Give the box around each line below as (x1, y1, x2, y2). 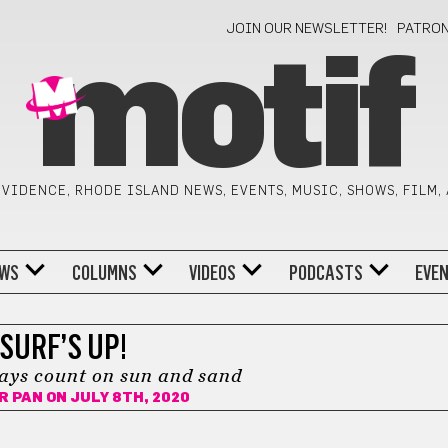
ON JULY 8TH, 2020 (43, 391, 191, 405)
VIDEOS (189, 260, 237, 285)
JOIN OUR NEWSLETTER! (226, 22, 389, 36)
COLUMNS (71, 260, 137, 285)
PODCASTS (288, 260, 363, 285)
